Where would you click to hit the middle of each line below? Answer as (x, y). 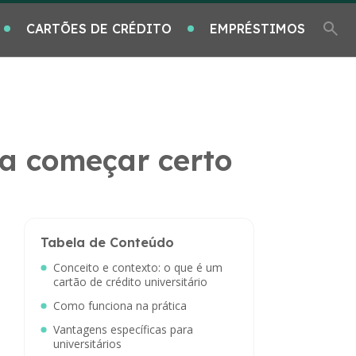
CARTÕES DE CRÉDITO (99, 28)
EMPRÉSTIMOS (257, 28)
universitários (87, 344)
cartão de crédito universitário (130, 282)
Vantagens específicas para (123, 329)
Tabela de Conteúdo (107, 242)
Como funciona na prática (120, 306)
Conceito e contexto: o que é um (138, 267)
